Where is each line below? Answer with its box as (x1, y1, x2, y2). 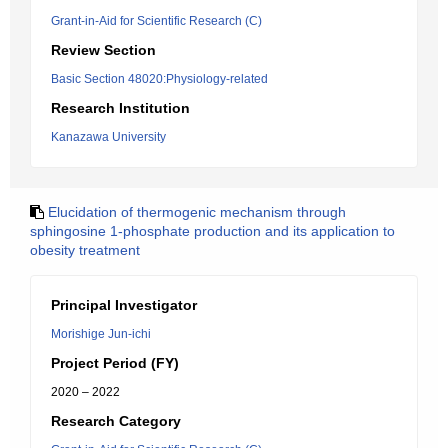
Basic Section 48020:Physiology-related (51, 72, 268, 86)
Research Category (51, 413, 181, 429)
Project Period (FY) (51, 355, 179, 371)
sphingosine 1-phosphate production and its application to (30, 223, 395, 239)
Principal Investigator (51, 297, 197, 313)
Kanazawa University (51, 130, 166, 144)
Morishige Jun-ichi (51, 327, 151, 341)
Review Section (51, 42, 156, 58)
